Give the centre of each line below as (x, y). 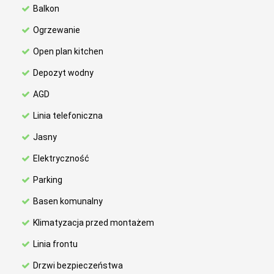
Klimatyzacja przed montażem (94, 223)
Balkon (46, 9)
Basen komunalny (68, 201)
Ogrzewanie (57, 30)
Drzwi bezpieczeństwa (78, 265)
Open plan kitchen (68, 51)
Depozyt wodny (63, 73)
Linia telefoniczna (68, 116)
